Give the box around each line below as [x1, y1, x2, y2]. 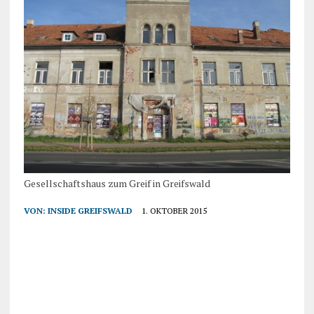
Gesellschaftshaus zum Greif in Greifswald [23, 176, 210, 190]
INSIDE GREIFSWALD [47, 205, 132, 216]
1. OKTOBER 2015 [141, 205, 207, 216]
